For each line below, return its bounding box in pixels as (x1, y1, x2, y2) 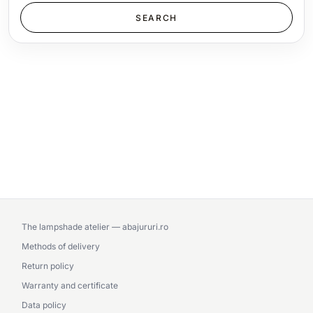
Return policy (22, 260, 74, 271)
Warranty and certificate (22, 279, 118, 291)
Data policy (22, 299, 66, 310)
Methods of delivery (22, 240, 100, 252)
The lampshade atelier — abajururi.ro (22, 221, 168, 232)
